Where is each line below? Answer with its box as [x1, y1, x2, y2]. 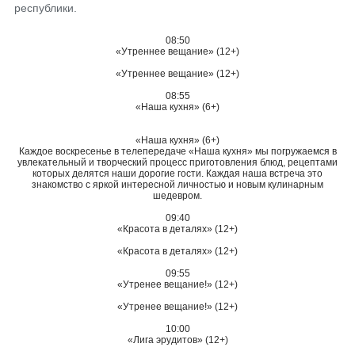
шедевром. [153, 190, 202, 201]
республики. [13, 2, 77, 14]
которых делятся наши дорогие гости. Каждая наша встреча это [32, 168, 323, 179]
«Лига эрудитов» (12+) [127, 334, 228, 345]
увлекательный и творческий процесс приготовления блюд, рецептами [17, 157, 338, 168]
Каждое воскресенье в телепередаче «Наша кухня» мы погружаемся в [18, 146, 337, 157]
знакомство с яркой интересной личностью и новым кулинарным [32, 179, 323, 190]
